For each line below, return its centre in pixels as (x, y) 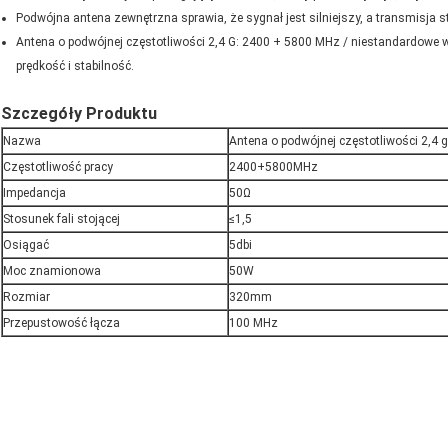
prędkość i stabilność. (75, 66)
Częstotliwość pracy (58, 167)
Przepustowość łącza (61, 323)
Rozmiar (26, 297)
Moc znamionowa (52, 271)
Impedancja (34, 193)
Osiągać (26, 245)
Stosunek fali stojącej (61, 219)
